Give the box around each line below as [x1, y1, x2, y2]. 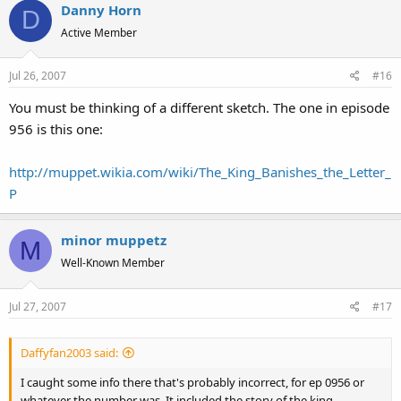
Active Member [61, 24, 137, 40]
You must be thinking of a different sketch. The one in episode [9, 98, 389, 116]
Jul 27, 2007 [9, 298, 66, 314]
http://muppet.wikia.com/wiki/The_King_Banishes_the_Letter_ [9, 163, 391, 181]
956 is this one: [9, 120, 103, 138]
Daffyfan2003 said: [21, 344, 118, 361]
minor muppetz [61, 231, 166, 249]
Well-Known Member [61, 255, 165, 270]
